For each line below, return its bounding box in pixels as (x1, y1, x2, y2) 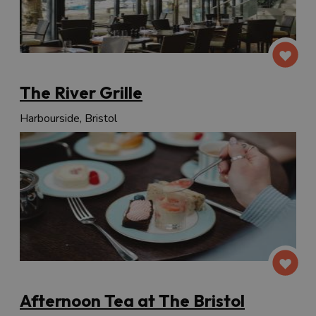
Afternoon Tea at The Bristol (20, 290, 245, 312)
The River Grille (20, 82, 142, 104)
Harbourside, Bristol (20, 111, 117, 127)
